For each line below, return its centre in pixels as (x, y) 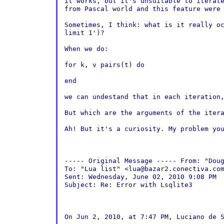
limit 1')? (84, 33)
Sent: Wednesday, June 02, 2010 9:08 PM (140, 177)
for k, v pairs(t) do (104, 65)
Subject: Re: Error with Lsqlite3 (128, 185)
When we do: (86, 49)
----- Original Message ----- (122, 161)
